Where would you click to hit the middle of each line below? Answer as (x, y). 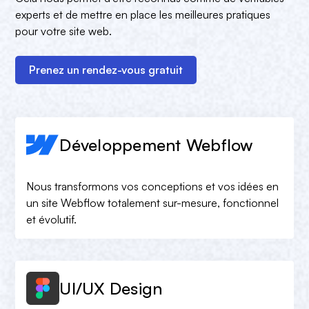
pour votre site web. (64, 31)
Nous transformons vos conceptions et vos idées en (153, 187)
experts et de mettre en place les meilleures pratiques (143, 14)
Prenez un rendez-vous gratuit (106, 70)
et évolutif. (52, 220)
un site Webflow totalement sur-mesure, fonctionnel (153, 203)
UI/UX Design (111, 288)
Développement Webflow (156, 144)
